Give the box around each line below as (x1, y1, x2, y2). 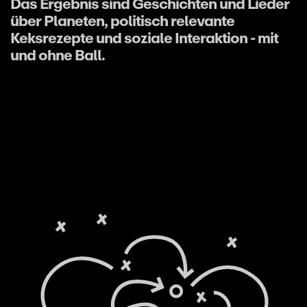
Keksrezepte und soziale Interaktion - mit (10, 25, 278, 50)
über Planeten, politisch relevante (10, 8, 234, 33)
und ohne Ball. (10, 42, 105, 67)
